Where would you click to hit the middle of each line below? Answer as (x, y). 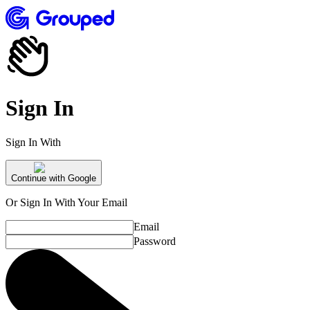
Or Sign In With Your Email (66, 202)
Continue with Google (54, 178)
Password (155, 241)
